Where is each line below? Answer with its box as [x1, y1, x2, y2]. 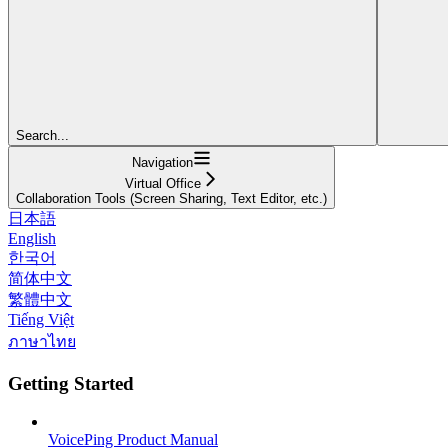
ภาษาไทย [8, 332, 76, 350]
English [8, 229, 56, 247]
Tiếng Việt [8, 310, 74, 328]
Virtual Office [124, 175, 201, 191]
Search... [16, 127, 69, 143]
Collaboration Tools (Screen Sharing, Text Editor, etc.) [16, 190, 327, 206]
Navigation [132, 154, 193, 170]
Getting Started [8, 372, 134, 394]
